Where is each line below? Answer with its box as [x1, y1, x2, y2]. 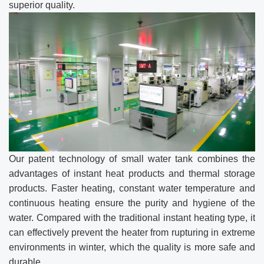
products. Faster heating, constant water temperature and [9, 183, 255, 194]
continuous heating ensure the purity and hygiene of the [9, 198, 255, 209]
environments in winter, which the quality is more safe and [9, 242, 255, 253]
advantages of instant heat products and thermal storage [9, 169, 255, 179]
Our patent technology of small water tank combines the [9, 154, 255, 164]
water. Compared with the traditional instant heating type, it [9, 213, 255, 223]
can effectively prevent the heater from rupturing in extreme [9, 227, 255, 238]
